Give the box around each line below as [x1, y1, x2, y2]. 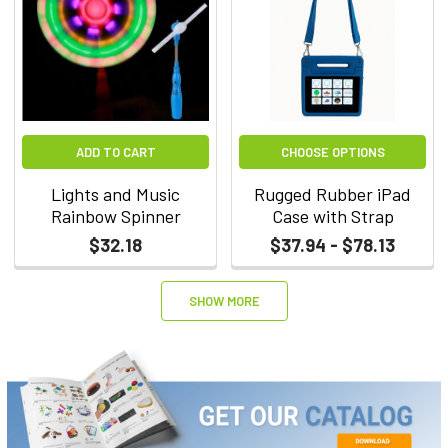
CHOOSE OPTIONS [280, 143, 385, 160]
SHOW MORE [188, 292, 260, 309]
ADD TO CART [75, 143, 156, 160]
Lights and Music [51, 182, 180, 205]
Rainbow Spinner [50, 204, 181, 227]
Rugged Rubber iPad [254, 182, 411, 205]
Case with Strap [271, 204, 394, 227]
